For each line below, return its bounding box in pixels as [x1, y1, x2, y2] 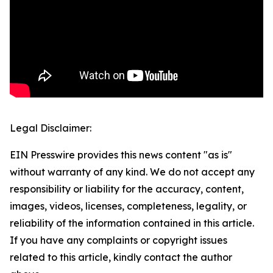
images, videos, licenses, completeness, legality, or [10, 200, 247, 213]
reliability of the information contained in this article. [10, 217, 254, 230]
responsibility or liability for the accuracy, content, [10, 183, 244, 196]
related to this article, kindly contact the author [10, 251, 232, 264]
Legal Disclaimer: [10, 122, 91, 135]
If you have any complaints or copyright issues [10, 234, 227, 247]
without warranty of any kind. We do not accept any [10, 166, 255, 179]
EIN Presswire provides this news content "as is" [10, 149, 232, 161]
